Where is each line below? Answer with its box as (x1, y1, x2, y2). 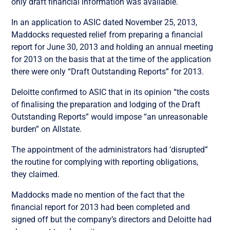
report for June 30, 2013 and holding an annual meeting (11, 42, 214, 52)
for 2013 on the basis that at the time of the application (11, 54, 212, 64)
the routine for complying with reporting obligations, (11, 157, 199, 167)
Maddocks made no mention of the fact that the (11, 189, 185, 200)
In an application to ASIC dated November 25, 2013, (11, 17, 198, 27)
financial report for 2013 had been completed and (11, 202, 190, 212)
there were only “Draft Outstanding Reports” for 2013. (11, 66, 204, 76)
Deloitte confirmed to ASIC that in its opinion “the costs (11, 87, 210, 97)
